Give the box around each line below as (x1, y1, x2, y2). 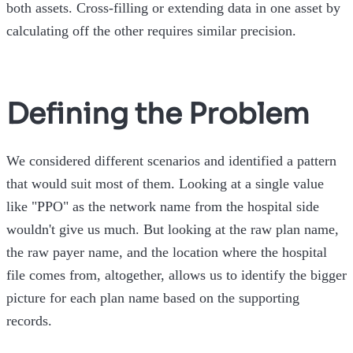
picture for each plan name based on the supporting (6, 290, 299, 307)
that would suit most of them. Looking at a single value (6, 176, 324, 192)
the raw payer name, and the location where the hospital (6, 244, 327, 261)
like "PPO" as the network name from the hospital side (6, 199, 319, 215)
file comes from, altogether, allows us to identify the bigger (6, 267, 347, 284)
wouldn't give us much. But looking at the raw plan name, (6, 221, 339, 238)
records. (6, 313, 52, 329)
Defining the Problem (6, 96, 310, 132)
